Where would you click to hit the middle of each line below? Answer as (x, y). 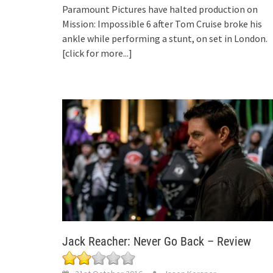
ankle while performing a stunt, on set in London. (165, 38)
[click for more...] (97, 53)
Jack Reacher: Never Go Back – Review (157, 242)
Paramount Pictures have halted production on (160, 9)
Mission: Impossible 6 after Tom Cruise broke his (162, 23)
